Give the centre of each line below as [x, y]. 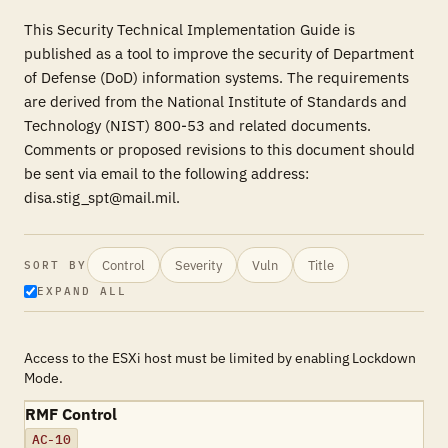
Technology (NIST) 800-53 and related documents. [197, 125]
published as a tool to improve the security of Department [219, 53]
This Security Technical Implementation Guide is [189, 29]
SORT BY [55, 265]
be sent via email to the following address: [166, 173]
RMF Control [71, 414]
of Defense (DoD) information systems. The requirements [216, 77]
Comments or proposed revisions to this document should [219, 149]
